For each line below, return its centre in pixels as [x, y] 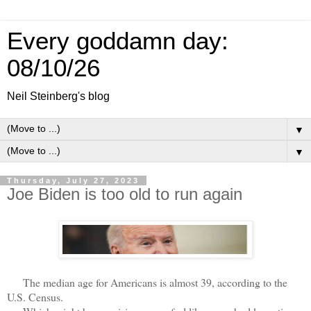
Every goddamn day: [118, 41]
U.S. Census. [35, 296]
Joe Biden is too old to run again [125, 194]
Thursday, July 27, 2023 [73, 180]
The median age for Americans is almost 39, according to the [147, 282]
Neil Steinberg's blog [58, 96]
